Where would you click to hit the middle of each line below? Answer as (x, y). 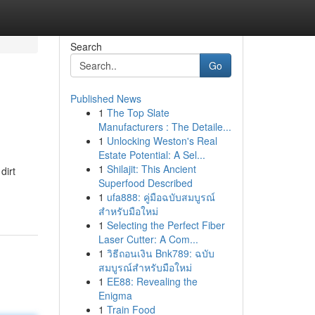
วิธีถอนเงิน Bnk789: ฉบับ (160, 253)
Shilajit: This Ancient (151, 169)
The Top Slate (138, 112)
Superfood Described (145, 183)
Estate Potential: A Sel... (152, 155)
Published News (105, 98)
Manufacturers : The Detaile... (165, 127)
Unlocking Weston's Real (162, 141)
